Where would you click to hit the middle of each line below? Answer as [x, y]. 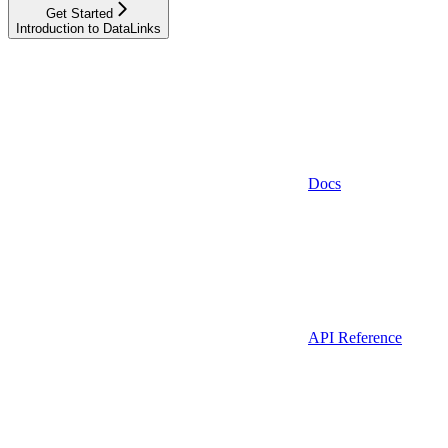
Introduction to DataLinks [88, 28]
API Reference [355, 337]
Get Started [79, 13]
